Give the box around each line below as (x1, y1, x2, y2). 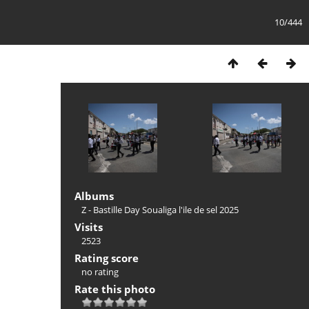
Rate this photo (74, 282, 155, 296)
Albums (74, 189, 114, 203)
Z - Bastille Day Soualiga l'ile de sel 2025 (81, 203, 239, 216)
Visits (74, 220, 103, 234)
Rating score (74, 251, 139, 265)
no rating (81, 266, 119, 278)
